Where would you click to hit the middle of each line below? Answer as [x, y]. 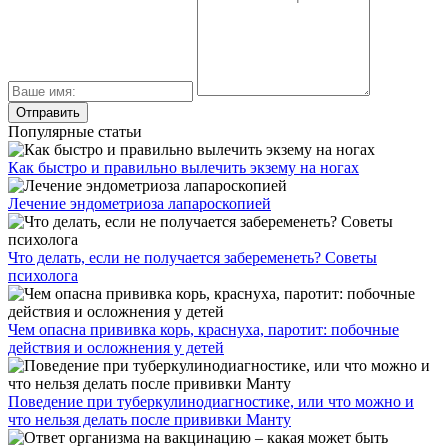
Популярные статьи [75, 131]
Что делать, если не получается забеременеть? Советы [192, 257]
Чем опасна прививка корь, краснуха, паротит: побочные [203, 329]
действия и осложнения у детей [116, 347]
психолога [43, 275]
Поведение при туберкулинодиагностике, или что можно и [211, 401]
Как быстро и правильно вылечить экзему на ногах [183, 167]
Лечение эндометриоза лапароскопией [139, 203]
